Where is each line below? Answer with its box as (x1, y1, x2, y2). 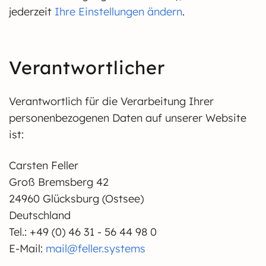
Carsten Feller (9, 159, 78, 172)
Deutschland (9, 208, 71, 222)
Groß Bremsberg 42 (9, 175, 109, 189)
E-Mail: (9, 242, 46, 255)
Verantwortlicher (9, 56, 165, 79)
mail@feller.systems (46, 242, 145, 255)
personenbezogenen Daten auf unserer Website (9, 111, 246, 125)
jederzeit (9, 5, 55, 18)
